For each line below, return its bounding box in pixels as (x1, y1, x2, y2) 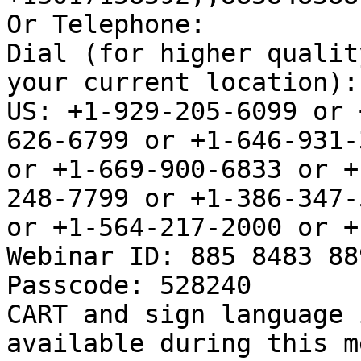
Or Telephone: (6, 10, 205, 39)
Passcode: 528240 (6, 271, 251, 301)
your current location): (6, 68, 359, 98)
